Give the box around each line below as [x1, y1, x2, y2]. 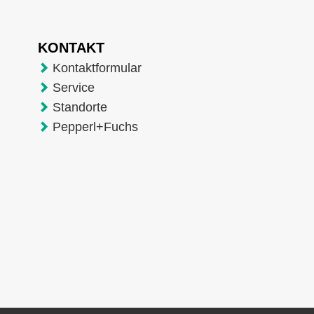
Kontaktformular [52, 60, 142, 75]
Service [52, 80, 95, 95]
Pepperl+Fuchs [52, 119, 138, 134]
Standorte [52, 100, 107, 114]
